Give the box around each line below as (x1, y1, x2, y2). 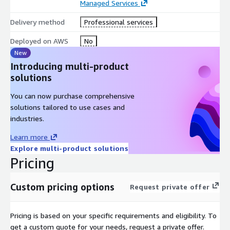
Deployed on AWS (10, 36, 68, 45)
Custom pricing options (10, 181, 114, 193)
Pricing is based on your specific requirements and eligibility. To (10, 210, 217, 220)
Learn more (10, 132, 48, 141)
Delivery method (10, 17, 65, 26)
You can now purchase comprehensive (10, 91, 135, 100)
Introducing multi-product (10, 60, 129, 72)
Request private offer (129, 182, 209, 191)
